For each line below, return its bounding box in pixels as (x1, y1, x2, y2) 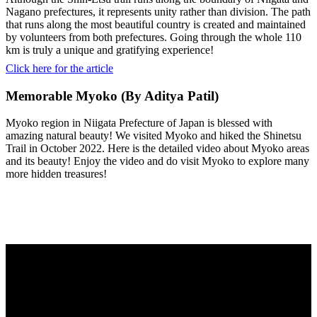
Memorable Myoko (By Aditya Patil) (6, 88, 219, 103)
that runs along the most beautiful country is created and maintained (6, 18, 306, 30)
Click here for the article (6, 62, 113, 74)
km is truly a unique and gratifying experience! (6, 43, 214, 56)
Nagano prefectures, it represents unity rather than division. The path (6, 5, 311, 18)
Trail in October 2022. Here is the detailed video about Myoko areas (6, 142, 309, 155)
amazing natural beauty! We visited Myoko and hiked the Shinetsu (6, 129, 301, 142)
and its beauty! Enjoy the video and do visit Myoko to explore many (6, 155, 309, 168)
